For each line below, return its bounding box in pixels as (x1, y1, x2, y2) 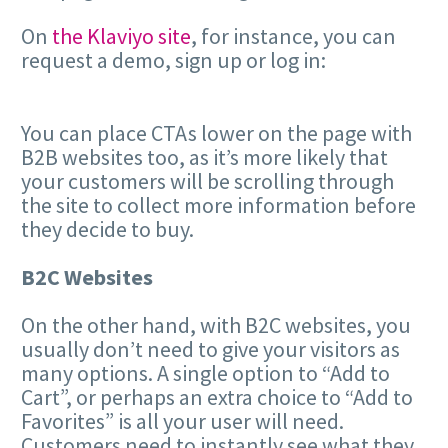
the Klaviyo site (52, 22, 191, 51)
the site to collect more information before (21, 190, 416, 219)
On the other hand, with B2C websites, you (21, 310, 411, 339)
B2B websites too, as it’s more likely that (21, 142, 388, 171)
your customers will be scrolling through (21, 166, 394, 195)
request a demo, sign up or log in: (21, 46, 326, 75)
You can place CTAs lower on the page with (21, 118, 412, 147)
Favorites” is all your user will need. (21, 406, 344, 435)
